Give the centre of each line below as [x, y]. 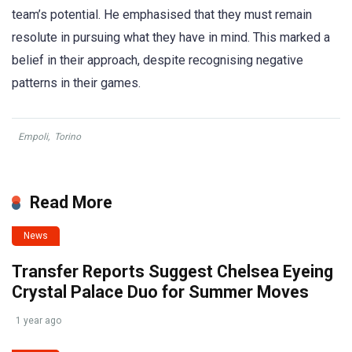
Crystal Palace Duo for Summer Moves [160, 291]
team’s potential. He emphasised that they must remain [162, 14]
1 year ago [38, 320]
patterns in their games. [76, 82]
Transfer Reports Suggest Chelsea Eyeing [172, 271]
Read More [71, 202]
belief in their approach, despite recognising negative [158, 60]
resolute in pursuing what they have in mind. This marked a [171, 37]
